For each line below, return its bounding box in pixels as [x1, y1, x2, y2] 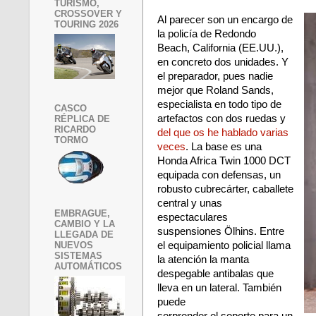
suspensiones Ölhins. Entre [157, 226, 284, 237]
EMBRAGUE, [54, 207, 110, 219]
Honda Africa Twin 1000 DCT [157, 155, 291, 166]
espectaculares [157, 212, 228, 223]
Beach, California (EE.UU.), [157, 42, 284, 54]
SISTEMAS [54, 250, 102, 261]
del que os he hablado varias [157, 127, 288, 138]
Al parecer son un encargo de [157, 14, 293, 25]
